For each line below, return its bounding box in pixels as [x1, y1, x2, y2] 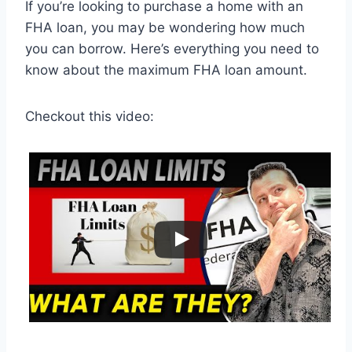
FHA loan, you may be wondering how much [25, 20, 305, 36]
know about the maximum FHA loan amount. [25, 62, 307, 79]
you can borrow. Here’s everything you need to [25, 41, 319, 57]
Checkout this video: [25, 108, 154, 125]
